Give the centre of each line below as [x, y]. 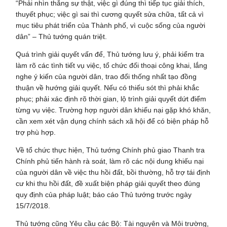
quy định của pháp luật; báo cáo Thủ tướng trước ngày [104, 194]
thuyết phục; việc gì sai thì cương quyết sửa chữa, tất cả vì [110, 14]
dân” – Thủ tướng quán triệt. [62, 36]
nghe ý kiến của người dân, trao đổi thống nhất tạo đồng [106, 76]
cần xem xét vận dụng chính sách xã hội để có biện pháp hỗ [112, 121]
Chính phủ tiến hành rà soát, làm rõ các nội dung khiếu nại [110, 161]
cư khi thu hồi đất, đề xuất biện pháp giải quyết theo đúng [108, 183]
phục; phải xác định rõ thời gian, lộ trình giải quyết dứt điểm [111, 99]
